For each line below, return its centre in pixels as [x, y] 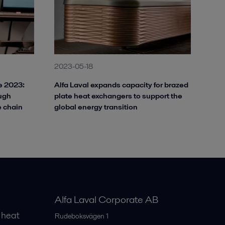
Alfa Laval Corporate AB [106, 199]
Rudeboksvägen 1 [81, 216]
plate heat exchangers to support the [118, 95]
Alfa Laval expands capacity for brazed [121, 84]
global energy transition [96, 106]
